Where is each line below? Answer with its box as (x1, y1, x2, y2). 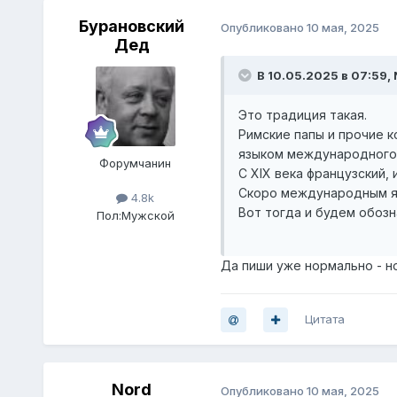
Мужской (121, 207, 175, 222)
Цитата (304, 312, 345, 327)
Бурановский (79, 17, 185, 36)
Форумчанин (99, 156, 172, 171)
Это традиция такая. (237, 107, 367, 123)
